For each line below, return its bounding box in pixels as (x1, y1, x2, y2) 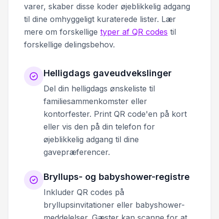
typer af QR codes (100, 27, 168, 37)
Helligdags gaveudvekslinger (44, 68, 172, 79)
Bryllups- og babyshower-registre (44, 172, 190, 182)
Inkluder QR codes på (44, 187, 124, 197)
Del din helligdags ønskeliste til (44, 84, 155, 94)
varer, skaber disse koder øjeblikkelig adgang (24, 1, 190, 12)
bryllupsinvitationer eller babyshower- (44, 200, 185, 210)
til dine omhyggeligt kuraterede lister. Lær (24, 14, 176, 24)
